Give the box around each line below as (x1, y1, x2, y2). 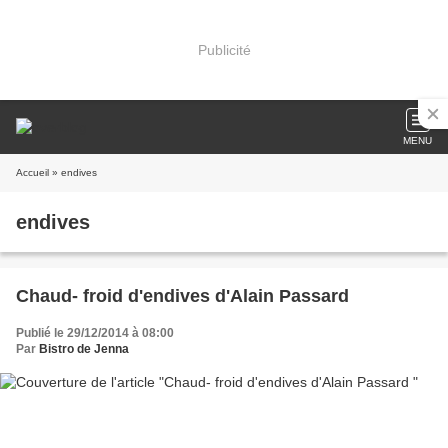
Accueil (16, 167, 49, 178)
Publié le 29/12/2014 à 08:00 (16, 326, 174, 340)
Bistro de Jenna (39, 342, 129, 356)
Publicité (197, 41, 251, 58)
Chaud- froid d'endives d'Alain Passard (16, 286, 349, 306)
